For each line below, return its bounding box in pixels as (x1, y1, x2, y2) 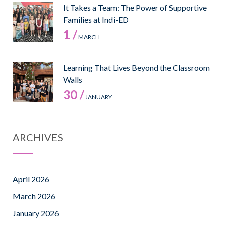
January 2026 (13, 208, 59, 218)
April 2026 (13, 174, 49, 184)
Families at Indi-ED (63, 15, 129, 25)
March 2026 (13, 191, 55, 201)
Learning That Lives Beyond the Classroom (63, 63, 210, 73)
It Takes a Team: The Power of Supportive (63, 3, 207, 13)
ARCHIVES (13, 131, 63, 144)
